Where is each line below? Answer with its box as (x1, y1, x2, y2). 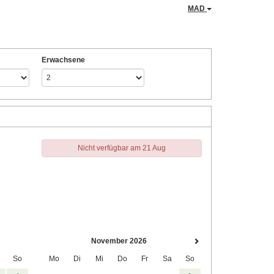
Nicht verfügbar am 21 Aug (78, 144, 166, 152)
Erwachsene (42, 56, 85, 64)
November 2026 (91, 236, 147, 245)
